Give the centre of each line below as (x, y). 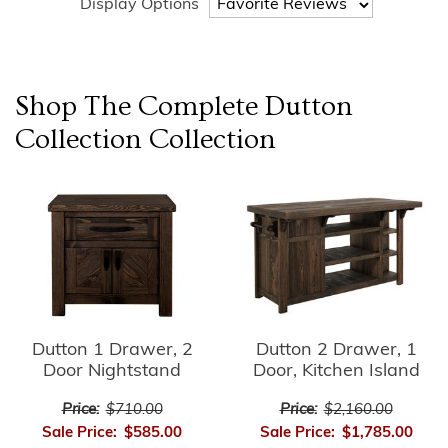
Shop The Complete (140, 106)
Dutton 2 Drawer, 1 (336, 351)
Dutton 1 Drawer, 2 (112, 351)
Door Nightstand (112, 372)
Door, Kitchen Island (336, 372)
